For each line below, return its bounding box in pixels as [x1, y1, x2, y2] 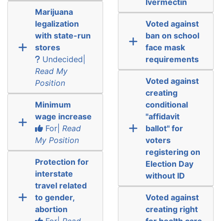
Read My [35, 66, 68, 76]
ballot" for [145, 123, 183, 133]
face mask [145, 42, 185, 52]
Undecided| [39, 54, 85, 64]
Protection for [35, 156, 89, 167]
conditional [145, 99, 188, 110]
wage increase [35, 111, 92, 121]
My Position [35, 135, 79, 145]
